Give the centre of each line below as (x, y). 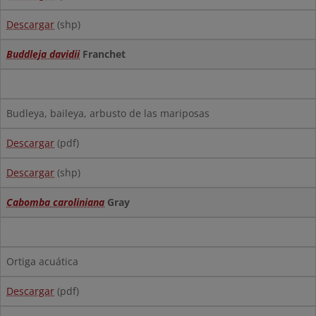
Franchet (103, 54)
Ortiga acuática (42, 261)
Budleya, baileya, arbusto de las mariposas (108, 113)
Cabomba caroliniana (55, 202)
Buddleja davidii (43, 54)
